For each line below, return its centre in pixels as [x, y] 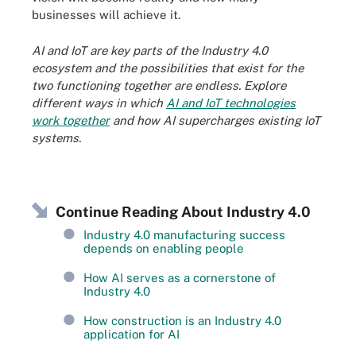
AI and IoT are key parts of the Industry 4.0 [150, 50]
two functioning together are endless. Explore [159, 85]
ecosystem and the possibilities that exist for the [168, 68]
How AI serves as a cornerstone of [180, 277]
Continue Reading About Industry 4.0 [183, 211]
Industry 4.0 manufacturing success [184, 234]
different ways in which [99, 103]
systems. [56, 137]
